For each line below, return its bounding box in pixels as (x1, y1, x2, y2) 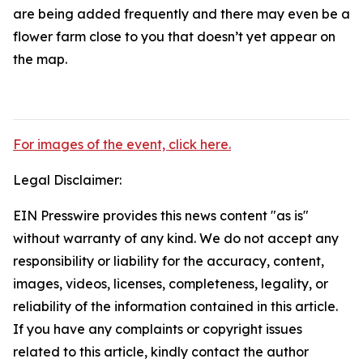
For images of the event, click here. (13, 136, 231, 152)
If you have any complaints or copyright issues (13, 321, 302, 337)
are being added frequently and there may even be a (13, 6, 350, 22)
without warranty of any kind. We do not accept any (13, 230, 339, 246)
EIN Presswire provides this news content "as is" (13, 207, 309, 224)
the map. (13, 51, 67, 67)
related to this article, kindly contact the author (13, 344, 309, 360)
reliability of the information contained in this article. (13, 298, 338, 314)
